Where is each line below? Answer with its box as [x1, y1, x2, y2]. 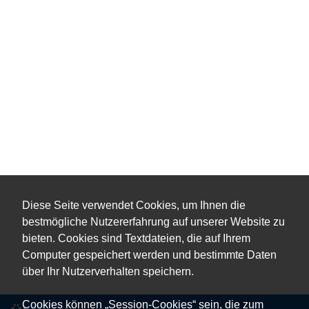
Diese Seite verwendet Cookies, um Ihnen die [22, 199, 246, 211]
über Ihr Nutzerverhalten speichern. [22, 265, 194, 277]
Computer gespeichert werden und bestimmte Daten [22, 248, 277, 261]
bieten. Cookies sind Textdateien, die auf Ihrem [22, 232, 250, 244]
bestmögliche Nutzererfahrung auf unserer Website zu [22, 215, 285, 228]
